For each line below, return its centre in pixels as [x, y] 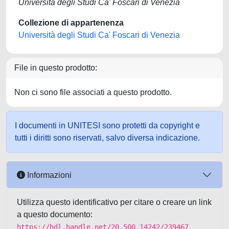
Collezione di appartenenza [71, 23]
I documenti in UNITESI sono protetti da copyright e [107, 125]
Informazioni [48, 175]
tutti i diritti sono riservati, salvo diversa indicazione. [107, 138]
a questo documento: [55, 214]
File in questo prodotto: [56, 68]
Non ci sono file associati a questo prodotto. [93, 92]
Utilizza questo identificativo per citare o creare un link [114, 202]
